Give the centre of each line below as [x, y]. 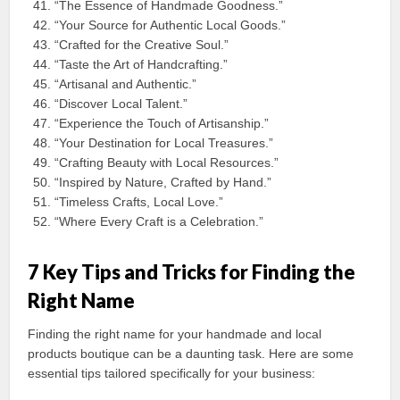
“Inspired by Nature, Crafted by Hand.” [163, 183]
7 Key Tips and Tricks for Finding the [192, 272]
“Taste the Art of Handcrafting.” [142, 65]
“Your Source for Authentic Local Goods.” [171, 25]
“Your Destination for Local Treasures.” [164, 143]
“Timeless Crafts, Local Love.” [139, 202]
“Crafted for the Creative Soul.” [142, 45]
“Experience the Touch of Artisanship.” [162, 124]
